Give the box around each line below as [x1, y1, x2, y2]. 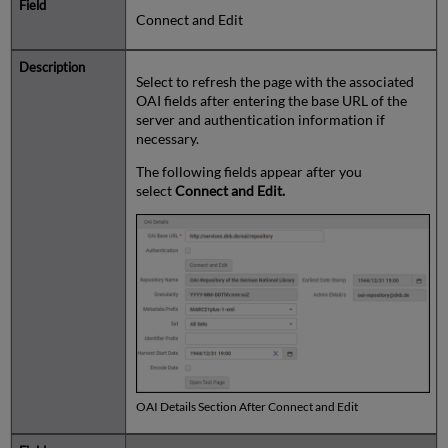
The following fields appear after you [135, 162, 362, 180]
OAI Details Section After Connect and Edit [135, 398, 358, 414]
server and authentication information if [135, 110, 385, 128]
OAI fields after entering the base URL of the [135, 91, 407, 109]
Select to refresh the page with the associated [135, 72, 414, 90]
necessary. [135, 129, 199, 147]
